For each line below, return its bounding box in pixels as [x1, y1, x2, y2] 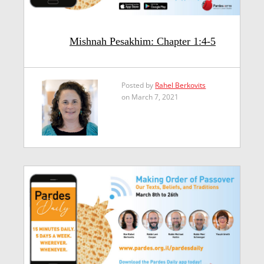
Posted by [121, 80, 156, 90]
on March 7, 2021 [121, 91, 179, 102]
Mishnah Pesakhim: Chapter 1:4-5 [70, 35, 216, 47]
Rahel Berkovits [155, 80, 206, 90]
